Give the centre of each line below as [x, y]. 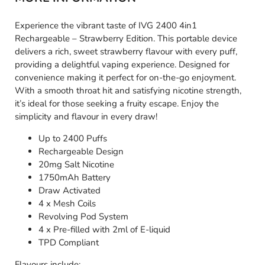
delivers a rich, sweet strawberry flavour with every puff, [126, 52]
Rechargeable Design [81, 152]
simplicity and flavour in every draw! [86, 117]
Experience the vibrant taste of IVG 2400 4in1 [106, 26]
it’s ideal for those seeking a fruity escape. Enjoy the [117, 104]
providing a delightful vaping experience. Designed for [122, 65]
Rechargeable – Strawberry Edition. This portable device [126, 39]
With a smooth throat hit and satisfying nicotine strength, [128, 91]
